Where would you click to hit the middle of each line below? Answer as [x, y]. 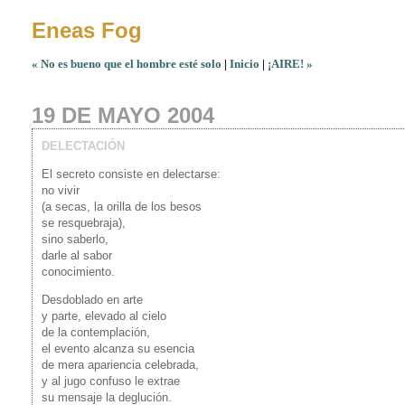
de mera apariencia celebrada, [120, 365]
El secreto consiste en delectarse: [131, 174]
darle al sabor [77, 255]
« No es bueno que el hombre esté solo [127, 64]
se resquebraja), [84, 223]
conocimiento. [78, 272]
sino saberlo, [75, 239]
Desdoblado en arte [92, 300]
